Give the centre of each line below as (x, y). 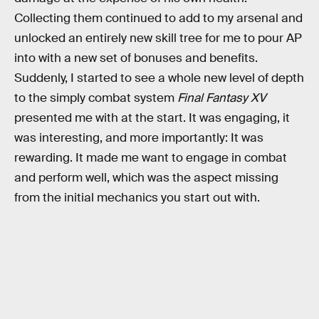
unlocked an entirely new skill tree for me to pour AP (158, 38)
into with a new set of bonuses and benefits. (136, 58)
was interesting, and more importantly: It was (139, 138)
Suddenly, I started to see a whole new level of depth (159, 78)
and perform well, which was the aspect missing (146, 178)
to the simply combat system (96, 98)
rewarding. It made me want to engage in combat (151, 158)
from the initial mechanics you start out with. (137, 198)
